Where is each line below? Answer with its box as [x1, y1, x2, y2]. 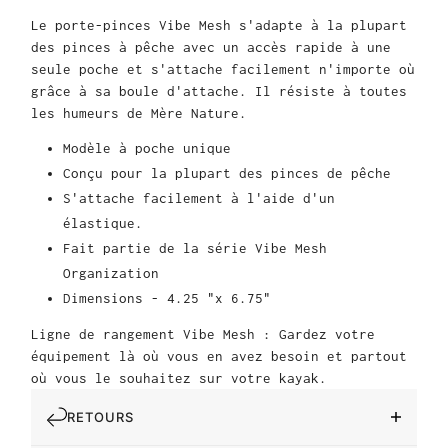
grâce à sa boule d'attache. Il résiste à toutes [31, 83, 407, 100]
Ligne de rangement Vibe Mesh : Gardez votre [31, 326, 375, 343]
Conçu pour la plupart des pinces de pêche [63, 165, 391, 182]
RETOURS [67, 409, 134, 426]
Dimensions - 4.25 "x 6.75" [63, 290, 271, 307]
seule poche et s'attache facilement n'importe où [31, 61, 415, 78]
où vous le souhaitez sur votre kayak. [31, 370, 327, 387]
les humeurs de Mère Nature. [31, 105, 247, 122]
